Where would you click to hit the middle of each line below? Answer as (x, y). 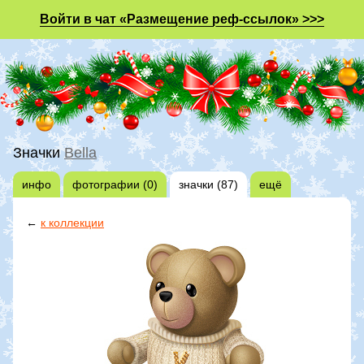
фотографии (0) (115, 184)
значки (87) (208, 184)
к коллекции (72, 222)
